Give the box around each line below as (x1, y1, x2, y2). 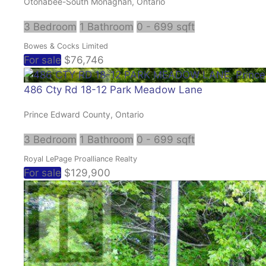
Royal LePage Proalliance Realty (24, 154, 137, 163)
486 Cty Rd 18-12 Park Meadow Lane (24, 83, 202, 96)
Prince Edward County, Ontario (24, 109, 144, 119)
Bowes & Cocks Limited (24, 41, 108, 50)
